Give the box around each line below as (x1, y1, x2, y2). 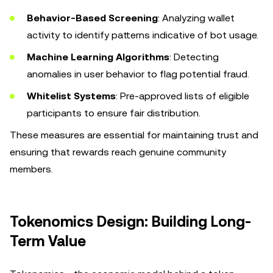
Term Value (10, 233, 86, 250)
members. (10, 163, 53, 175)
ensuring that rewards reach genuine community (10, 146, 226, 158)
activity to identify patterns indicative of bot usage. (27, 29, 258, 41)
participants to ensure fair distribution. (27, 107, 200, 119)
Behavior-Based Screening (27, 12, 158, 24)
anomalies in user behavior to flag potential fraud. (27, 68, 249, 80)
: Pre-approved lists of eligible (116, 90, 249, 102)
